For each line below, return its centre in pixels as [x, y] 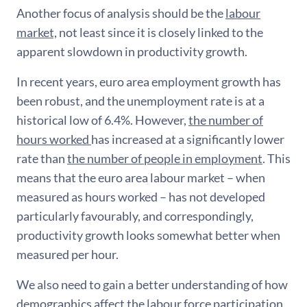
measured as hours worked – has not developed [141, 196]
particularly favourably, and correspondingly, [135, 216]
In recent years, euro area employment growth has [149, 81]
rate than [42, 158]
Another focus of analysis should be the [121, 13]
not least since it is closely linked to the [160, 32]
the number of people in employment [165, 158]
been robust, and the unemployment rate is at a [140, 100]
